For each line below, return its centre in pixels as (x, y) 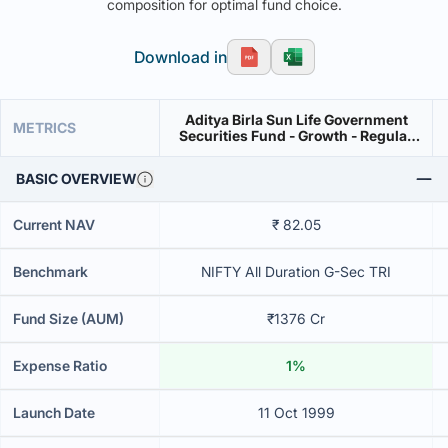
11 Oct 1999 (296, 412)
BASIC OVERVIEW (76, 178)
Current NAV (54, 224)
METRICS (44, 127)
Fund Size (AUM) (68, 318)
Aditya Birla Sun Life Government (296, 119)
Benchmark (50, 271)
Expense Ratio (60, 365)
